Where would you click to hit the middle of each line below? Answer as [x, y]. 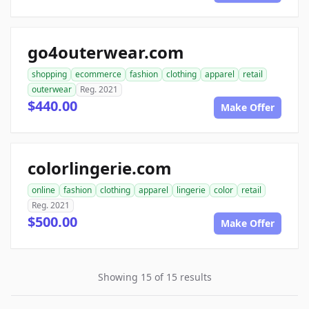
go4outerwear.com [106, 52]
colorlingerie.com [100, 168]
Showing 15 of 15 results [154, 277]
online [43, 190]
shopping [49, 74]
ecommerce [98, 74]
